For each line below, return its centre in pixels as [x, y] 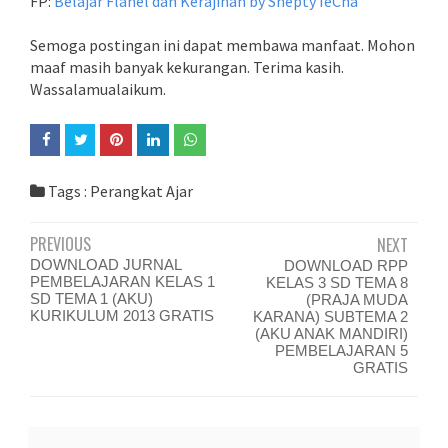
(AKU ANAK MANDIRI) [331, 333]
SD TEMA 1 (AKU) [91, 298]
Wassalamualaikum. [98, 89]
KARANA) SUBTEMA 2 [330, 316]
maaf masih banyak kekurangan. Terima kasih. [187, 67]
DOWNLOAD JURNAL [105, 264]
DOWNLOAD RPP [346, 265]
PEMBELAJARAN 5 [341, 350]
